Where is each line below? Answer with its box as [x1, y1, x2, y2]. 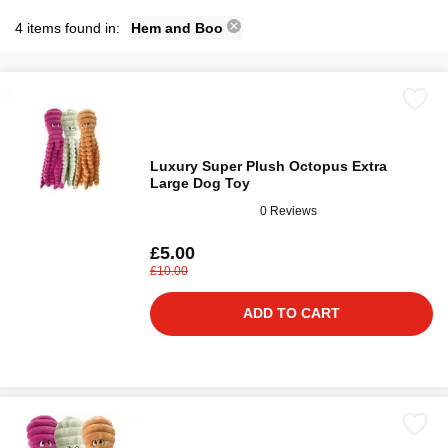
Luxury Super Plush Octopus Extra [150, 158, 387, 174]
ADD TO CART [243, 305, 340, 321]
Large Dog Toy [150, 175, 250, 191]
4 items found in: [15, 20, 124, 36]
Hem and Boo [131, 20, 227, 36]
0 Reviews [260, 203, 317, 218]
